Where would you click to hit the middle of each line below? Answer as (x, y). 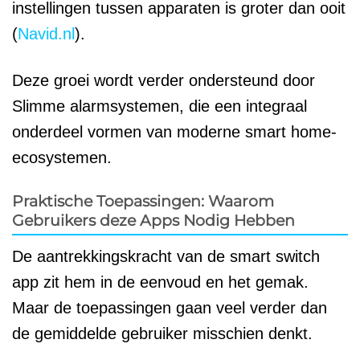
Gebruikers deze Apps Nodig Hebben (153, 220)
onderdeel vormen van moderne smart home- (174, 131)
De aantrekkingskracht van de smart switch (166, 256)
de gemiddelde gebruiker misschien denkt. (162, 333)
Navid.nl (46, 33)
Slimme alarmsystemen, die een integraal (160, 106)
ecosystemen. (62, 157)
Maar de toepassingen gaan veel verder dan (170, 307)
